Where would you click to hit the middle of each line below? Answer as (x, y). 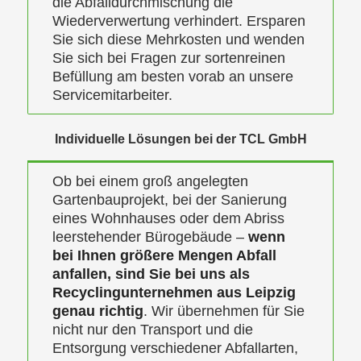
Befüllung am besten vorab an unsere (172, 76)
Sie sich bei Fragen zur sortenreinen (168, 58)
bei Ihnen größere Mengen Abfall (164, 255)
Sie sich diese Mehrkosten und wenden (178, 39)
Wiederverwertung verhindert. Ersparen (178, 21)
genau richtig (98, 311)
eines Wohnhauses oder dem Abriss (168, 218)
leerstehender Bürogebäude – (150, 237)
